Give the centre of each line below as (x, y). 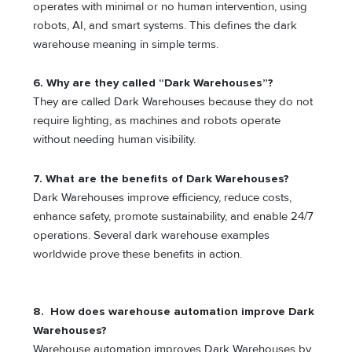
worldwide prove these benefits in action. (138, 254)
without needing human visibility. (115, 140)
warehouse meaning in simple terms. (126, 44)
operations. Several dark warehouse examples (152, 235)
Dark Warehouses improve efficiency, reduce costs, (163, 197)
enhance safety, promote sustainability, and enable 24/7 (174, 216)
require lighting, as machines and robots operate (157, 121)
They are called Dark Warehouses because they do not (173, 102)
